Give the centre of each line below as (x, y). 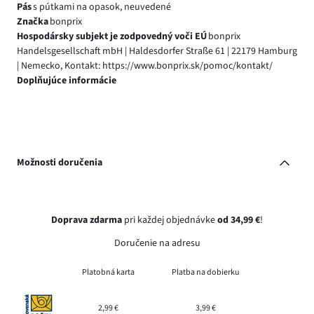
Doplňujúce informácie (67, 80)
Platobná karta (108, 272)
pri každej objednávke (170, 220)
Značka (33, 21)
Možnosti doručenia (60, 163)
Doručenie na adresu (157, 243)
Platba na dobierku (206, 272)
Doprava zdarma (87, 220)
